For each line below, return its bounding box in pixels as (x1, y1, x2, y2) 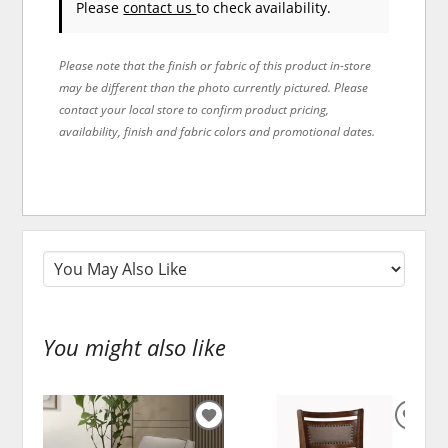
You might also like (43, 332, 227, 364)
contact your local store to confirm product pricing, (59, 100, 330, 117)
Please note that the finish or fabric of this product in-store (59, 56, 372, 73)
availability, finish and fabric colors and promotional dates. (59, 122, 376, 139)
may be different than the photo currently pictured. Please (59, 78, 369, 95)
